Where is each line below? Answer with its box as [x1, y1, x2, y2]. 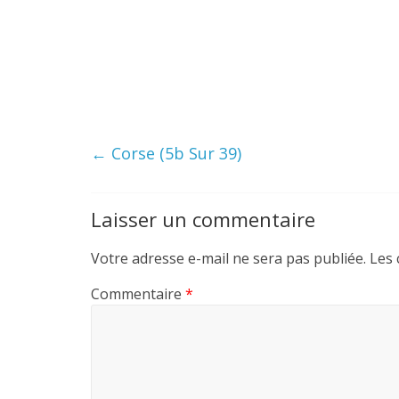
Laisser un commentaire [91, 206, 315, 233]
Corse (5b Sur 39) [107, 142, 241, 165]
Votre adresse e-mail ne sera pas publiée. [91, 248, 366, 269]
